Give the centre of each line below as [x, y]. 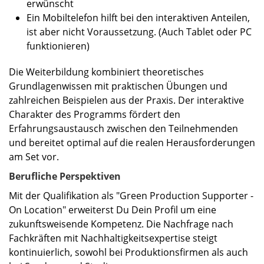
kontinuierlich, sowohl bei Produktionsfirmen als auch [128, 253]
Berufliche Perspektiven [65, 176]
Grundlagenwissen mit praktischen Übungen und [118, 86]
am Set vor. [34, 156]
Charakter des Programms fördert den [95, 114]
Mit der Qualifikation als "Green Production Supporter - [131, 196]
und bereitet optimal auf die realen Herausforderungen [132, 142]
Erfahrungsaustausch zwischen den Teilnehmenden [123, 128]
